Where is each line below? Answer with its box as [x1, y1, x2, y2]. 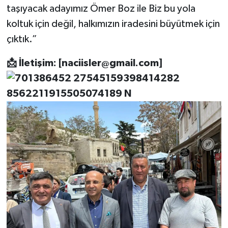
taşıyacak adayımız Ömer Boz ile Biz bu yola [6, 3, 195, 14]
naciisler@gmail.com [61, 58, 159, 68]
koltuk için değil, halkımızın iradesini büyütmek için [6, 18, 220, 29]
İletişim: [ [16, 58, 62, 68]
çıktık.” [6, 34, 37, 44]
